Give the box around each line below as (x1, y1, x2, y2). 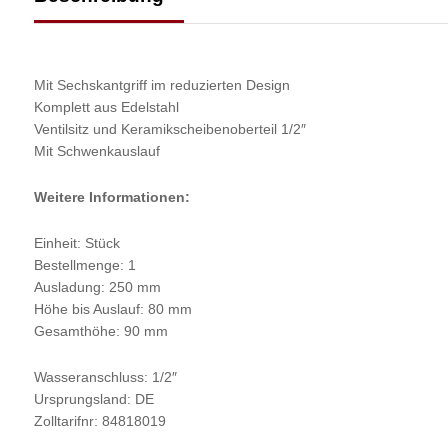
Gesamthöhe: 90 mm (33, 322, 168, 339)
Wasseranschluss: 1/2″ (33, 368, 177, 385)
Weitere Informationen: (33, 189, 190, 206)
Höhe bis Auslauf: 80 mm (33, 300, 192, 317)
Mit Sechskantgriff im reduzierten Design (33, 77, 290, 94)
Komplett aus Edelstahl (33, 99, 179, 116)
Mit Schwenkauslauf (33, 143, 160, 160)
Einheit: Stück (33, 234, 120, 251)
